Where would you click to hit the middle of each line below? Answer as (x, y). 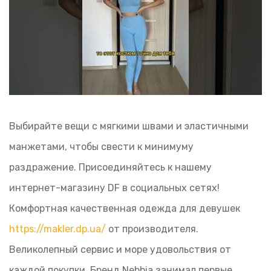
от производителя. (152, 229)
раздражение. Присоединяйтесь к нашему (110, 167)
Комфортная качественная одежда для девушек (125, 208)
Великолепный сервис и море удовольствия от (120, 249)
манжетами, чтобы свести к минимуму (101, 146)
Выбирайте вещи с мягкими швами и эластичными (129, 126)
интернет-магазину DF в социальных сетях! (114, 188)
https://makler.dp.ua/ (57, 229)
